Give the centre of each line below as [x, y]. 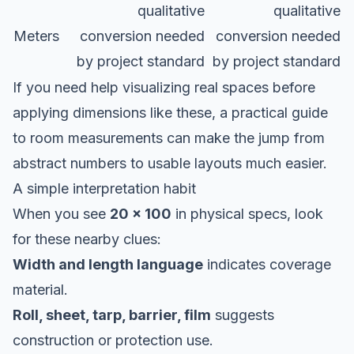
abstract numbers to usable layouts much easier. [170, 163]
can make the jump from [244, 137]
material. [40, 289]
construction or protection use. [113, 340]
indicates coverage [267, 264]
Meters [36, 36]
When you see [61, 213]
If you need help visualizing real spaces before [164, 87]
